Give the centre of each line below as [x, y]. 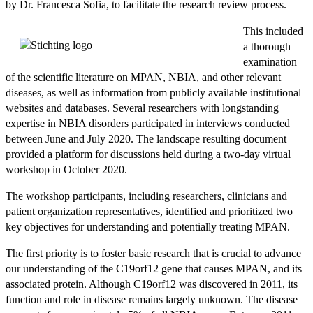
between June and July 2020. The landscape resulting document [146, 138]
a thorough [267, 46]
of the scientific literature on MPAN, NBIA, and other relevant [143, 77]
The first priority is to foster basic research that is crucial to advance [153, 253]
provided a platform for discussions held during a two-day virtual [148, 154]
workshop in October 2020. [68, 169]
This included [273, 31]
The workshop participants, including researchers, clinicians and [146, 196]
